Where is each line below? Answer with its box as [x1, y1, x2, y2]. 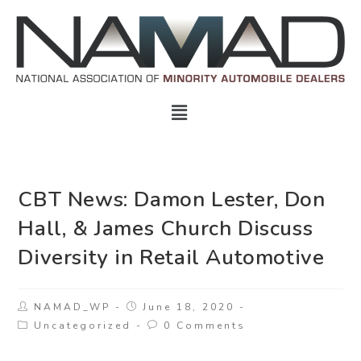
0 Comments [164, 319, 247, 333]
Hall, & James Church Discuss [18, 214, 313, 243]
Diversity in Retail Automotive [18, 243, 325, 272]
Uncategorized [34, 319, 132, 333]
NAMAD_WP [34, 301, 111, 314]
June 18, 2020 [143, 301, 235, 314]
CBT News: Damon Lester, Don [18, 185, 326, 214]
